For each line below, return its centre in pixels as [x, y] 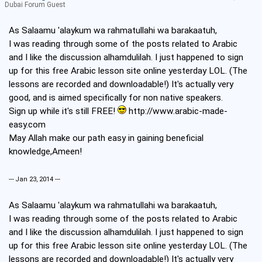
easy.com [27, 125]
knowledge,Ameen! [45, 152]
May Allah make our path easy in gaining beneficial [106, 138]
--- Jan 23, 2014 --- [35, 180]
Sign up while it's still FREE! [63, 111]
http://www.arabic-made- [178, 111]
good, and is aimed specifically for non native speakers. [116, 98]
